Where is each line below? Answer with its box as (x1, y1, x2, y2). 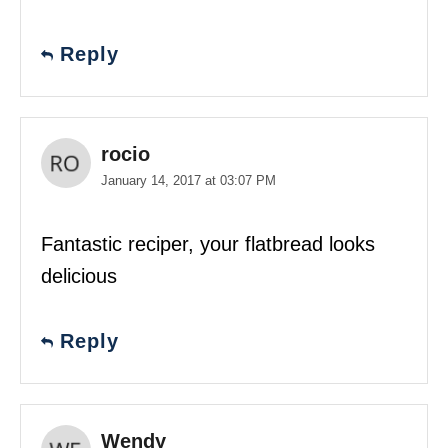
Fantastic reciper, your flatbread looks (41, 232, 375, 255)
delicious (41, 264, 117, 287)
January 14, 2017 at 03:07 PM (101, 172, 276, 188)
